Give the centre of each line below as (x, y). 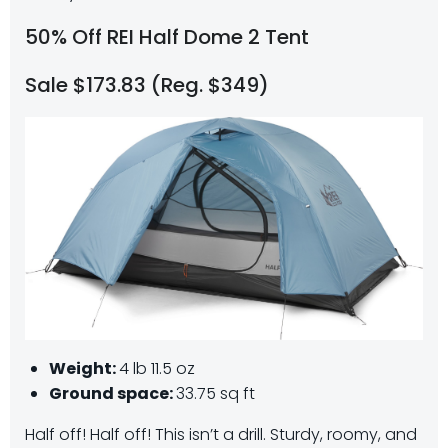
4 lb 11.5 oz (157, 369)
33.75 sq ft (215, 394)
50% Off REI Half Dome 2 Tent (167, 36)
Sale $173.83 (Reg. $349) (147, 84)
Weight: (84, 369)
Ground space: (112, 394)
